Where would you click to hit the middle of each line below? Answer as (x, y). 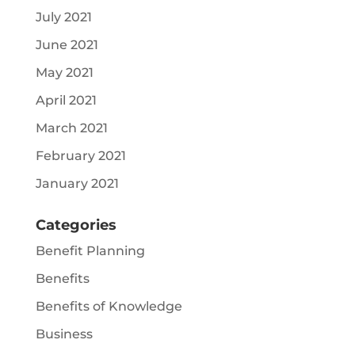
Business (64, 334)
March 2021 (71, 128)
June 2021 (67, 45)
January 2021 (77, 184)
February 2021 (80, 156)
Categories (76, 225)
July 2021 (63, 17)
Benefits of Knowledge (109, 307)
